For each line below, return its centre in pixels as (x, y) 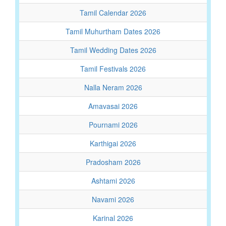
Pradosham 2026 (113, 162)
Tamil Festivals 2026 (113, 69)
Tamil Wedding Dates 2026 (113, 50)
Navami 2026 (113, 199)
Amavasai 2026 (113, 106)
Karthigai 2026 (113, 143)
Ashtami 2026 (113, 181)
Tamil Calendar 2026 (113, 13)
